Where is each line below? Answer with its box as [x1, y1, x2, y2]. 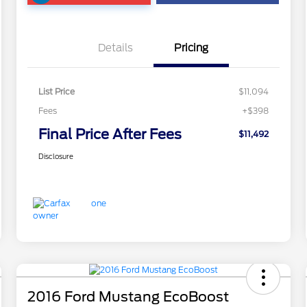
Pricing [173, 42, 208, 55]
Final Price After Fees [38, 126, 182, 143]
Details [98, 42, 134, 55]
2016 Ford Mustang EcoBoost [27, 288, 229, 306]
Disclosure [38, 152, 73, 161]
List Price [38, 86, 75, 97]
